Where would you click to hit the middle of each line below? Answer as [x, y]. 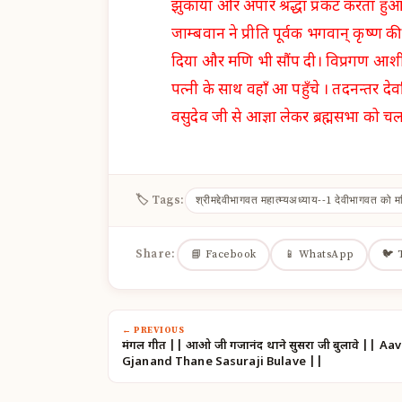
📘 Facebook [223, 255]
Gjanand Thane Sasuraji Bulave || [223, 362]
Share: [155, 254]
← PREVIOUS [153, 330]
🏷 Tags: [160, 200]
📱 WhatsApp [319, 255]
